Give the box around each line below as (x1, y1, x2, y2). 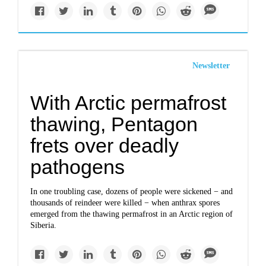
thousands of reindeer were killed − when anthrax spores (30, 198, 220, 207)
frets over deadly (30, 134, 179, 157)
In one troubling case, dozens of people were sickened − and (30, 187, 233, 196)
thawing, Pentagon (30, 113, 198, 135)
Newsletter (192, 61, 230, 70)
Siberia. (30, 221, 57, 230)
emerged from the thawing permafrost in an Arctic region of (30, 210, 233, 218)
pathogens (30, 156, 125, 178)
